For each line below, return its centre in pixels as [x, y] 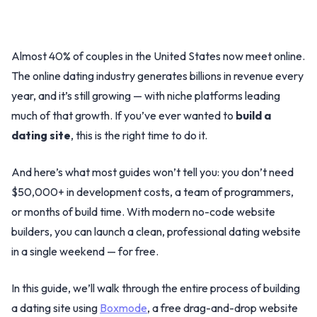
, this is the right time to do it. [139, 135]
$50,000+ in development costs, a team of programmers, [152, 192]
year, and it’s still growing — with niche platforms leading [146, 96]
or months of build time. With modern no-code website [143, 212]
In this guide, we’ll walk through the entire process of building [156, 288]
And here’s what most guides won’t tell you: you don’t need [152, 172]
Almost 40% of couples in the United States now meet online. [158, 56]
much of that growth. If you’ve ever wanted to [123, 115]
